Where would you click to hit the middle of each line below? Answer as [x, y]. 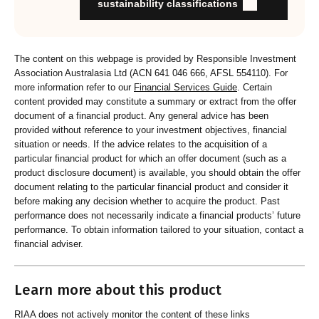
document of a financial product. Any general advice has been [141, 116]
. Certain [255, 88]
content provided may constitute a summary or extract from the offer [155, 102]
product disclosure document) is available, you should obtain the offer [157, 173]
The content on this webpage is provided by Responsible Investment [155, 59]
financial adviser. [49, 244]
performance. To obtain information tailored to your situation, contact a [159, 230]
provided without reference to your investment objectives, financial [151, 130]
